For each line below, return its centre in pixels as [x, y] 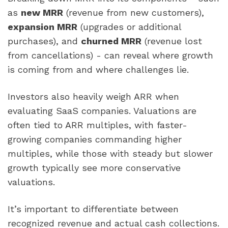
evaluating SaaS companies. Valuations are [102, 111]
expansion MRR [42, 27]
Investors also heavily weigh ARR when [93, 97]
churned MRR [111, 41]
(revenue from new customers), [134, 12]
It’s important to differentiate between [93, 209]
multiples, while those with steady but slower [110, 154]
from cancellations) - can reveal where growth [110, 55]
